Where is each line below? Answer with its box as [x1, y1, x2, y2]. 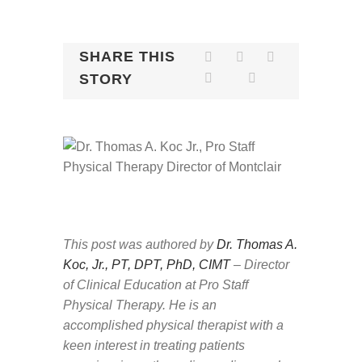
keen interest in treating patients [63, 338, 245, 352]
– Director [234, 257, 289, 271]
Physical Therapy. [63, 297, 169, 312]
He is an [169, 297, 217, 312]
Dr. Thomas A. [217, 237, 297, 251]
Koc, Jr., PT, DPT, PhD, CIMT [63, 257, 234, 271]
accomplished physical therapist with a [63, 318, 284, 332]
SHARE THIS [79, 48, 175, 65]
